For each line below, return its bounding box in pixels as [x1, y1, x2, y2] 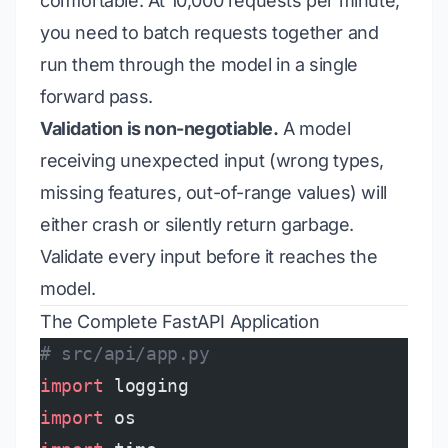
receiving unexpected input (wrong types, [40, 150, 385, 171]
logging [103, 375, 189, 396]
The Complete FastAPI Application [40, 311, 320, 332]
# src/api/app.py [40, 343, 210, 364]
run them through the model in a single [40, 54, 358, 75]
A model [278, 118, 351, 139]
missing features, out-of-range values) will [40, 182, 387, 203]
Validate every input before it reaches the [40, 246, 378, 267]
